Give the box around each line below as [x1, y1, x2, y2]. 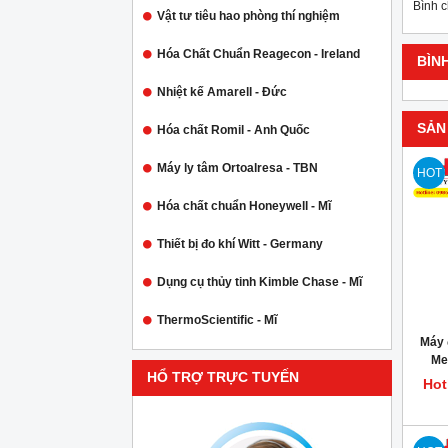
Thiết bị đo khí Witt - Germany [157, 237, 323, 251]
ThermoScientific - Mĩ [157, 313, 277, 327]
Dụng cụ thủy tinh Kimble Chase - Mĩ [157, 275, 362, 289]
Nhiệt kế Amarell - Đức [157, 85, 287, 99]
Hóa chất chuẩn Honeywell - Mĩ [157, 199, 331, 213]
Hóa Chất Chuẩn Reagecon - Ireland [157, 47, 360, 61]
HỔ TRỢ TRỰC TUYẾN [147, 370, 299, 385]
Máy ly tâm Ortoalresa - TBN [157, 161, 318, 175]
